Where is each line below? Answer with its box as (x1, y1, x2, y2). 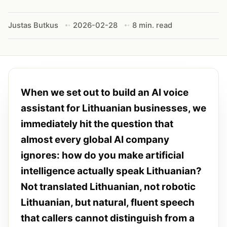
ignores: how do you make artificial (21, 149, 184, 161)
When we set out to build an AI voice (21, 86, 188, 98)
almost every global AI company (21, 133, 169, 145)
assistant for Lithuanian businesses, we (21, 102, 206, 114)
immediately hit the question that (21, 118, 173, 130)
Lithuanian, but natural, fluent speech (21, 196, 195, 208)
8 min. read (132, 20, 172, 30)
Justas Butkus (8, 20, 58, 30)
